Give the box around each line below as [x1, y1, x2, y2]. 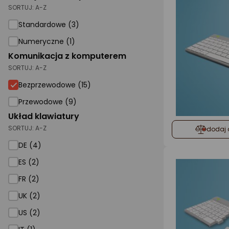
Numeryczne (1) [18, 36, 75, 47]
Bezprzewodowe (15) [18, 80, 91, 90]
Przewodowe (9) [18, 97, 77, 107]
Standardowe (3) [18, 19, 79, 30]
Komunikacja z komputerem [8, 50, 126, 62]
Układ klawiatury [8, 110, 79, 122]
